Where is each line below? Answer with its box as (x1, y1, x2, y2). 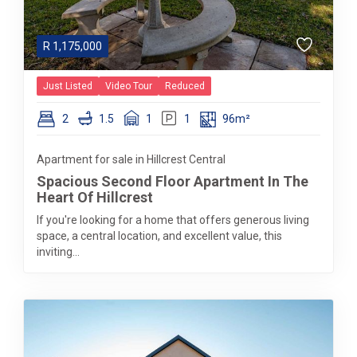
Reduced (165, 80, 205, 92)
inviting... (37, 245, 80, 258)
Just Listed (43, 80, 92, 92)
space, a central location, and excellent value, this (37, 229, 282, 242)
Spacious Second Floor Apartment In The (37, 173, 308, 190)
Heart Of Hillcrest (37, 189, 153, 206)
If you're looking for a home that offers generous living (37, 214, 309, 226)
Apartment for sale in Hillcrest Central (37, 153, 226, 166)
